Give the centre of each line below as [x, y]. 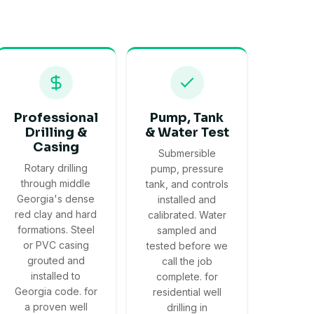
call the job [187, 261]
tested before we [187, 246]
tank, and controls [187, 184]
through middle [56, 184]
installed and [187, 200]
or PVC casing [56, 245]
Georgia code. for [56, 292]
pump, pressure [187, 169]
